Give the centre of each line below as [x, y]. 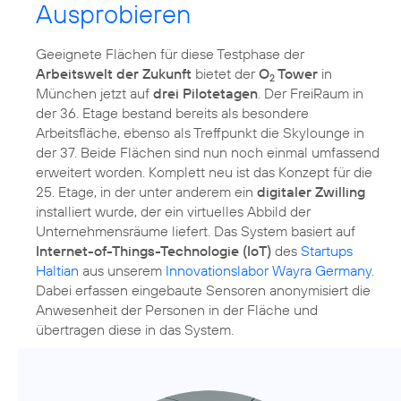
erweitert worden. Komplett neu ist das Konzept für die [204, 172]
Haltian [57, 271]
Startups [327, 251]
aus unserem [122, 271]
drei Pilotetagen [205, 94]
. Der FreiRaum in [311, 94]
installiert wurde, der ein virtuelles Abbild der [173, 212]
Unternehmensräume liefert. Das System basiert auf [196, 231]
